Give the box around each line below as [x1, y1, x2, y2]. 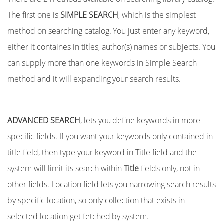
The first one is [7, 9, 60, 20]
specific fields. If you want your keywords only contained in [7, 131, 213, 142]
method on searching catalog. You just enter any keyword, [7, 25, 209, 36]
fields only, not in [139, 163, 200, 174]
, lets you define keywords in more [80, 115, 200, 126]
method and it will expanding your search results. [7, 73, 181, 84]
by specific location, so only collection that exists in [7, 195, 185, 206]
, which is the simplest [118, 9, 196, 20]
